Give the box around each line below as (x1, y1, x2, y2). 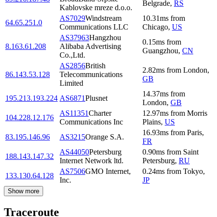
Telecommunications (60, 70, 123, 78)
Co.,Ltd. (60, 50, 85, 59)
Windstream (85, 14, 122, 22)
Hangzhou (89, 33, 121, 42)
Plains (142, 117, 161, 126)
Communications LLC (60, 22, 128, 31)
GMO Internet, (85, 167, 131, 175)
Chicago (142, 22, 168, 31)
